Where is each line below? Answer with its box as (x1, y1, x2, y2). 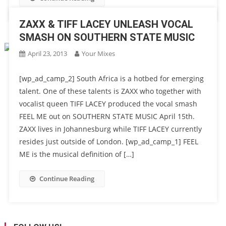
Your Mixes (81, 48, 115, 58)
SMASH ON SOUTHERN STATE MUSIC (19, 31, 195, 43)
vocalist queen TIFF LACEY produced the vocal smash (19, 98, 197, 108)
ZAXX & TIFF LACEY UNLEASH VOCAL (19, 18, 193, 30)
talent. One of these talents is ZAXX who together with (19, 86, 201, 96)
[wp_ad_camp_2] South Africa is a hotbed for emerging (19, 73, 204, 83)
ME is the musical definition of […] (19, 149, 134, 159)
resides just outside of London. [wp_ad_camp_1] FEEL (19, 136, 198, 146)
